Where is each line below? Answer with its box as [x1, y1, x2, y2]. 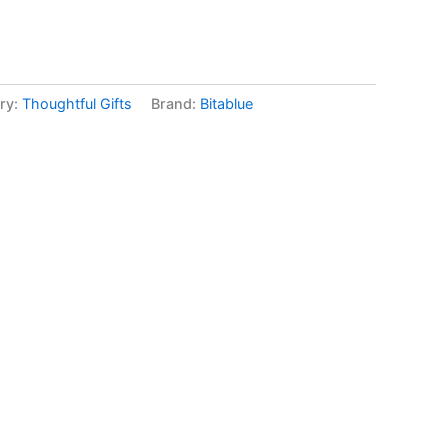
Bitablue [200, 94, 253, 112]
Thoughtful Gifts [22, 94, 132, 112]
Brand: [151, 94, 200, 112]
